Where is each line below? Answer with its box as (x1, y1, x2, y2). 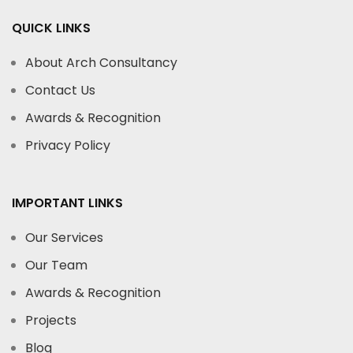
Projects (25, 310, 76, 329)
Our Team (25, 255, 87, 274)
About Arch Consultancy (25, 53, 177, 72)
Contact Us (25, 80, 95, 99)
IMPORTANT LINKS (12, 193, 123, 212)
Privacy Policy (25, 136, 110, 154)
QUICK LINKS (12, 18, 91, 37)
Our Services (25, 228, 103, 247)
